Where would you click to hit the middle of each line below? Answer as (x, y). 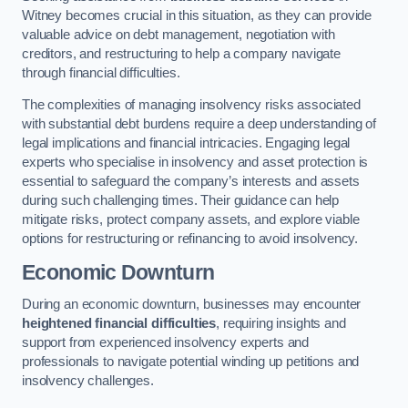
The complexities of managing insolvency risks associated (191, 105)
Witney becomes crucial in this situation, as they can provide (197, 15)
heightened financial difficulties (119, 324)
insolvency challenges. (88, 381)
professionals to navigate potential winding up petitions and (191, 362)
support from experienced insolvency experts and (166, 343)
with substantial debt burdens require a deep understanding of (199, 124)
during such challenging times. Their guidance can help (181, 201)
